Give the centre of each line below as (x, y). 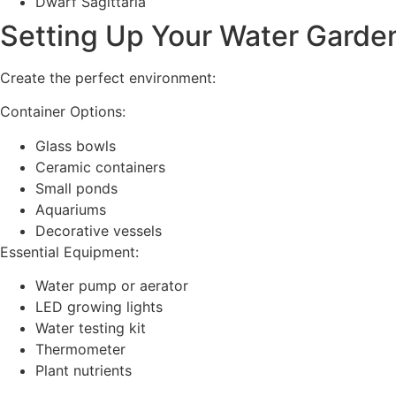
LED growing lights (99, 307)
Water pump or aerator (112, 286)
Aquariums (71, 209)
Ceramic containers (100, 167)
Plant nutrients (84, 370)
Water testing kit (91, 328)
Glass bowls (76, 145)
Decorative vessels (99, 230)
